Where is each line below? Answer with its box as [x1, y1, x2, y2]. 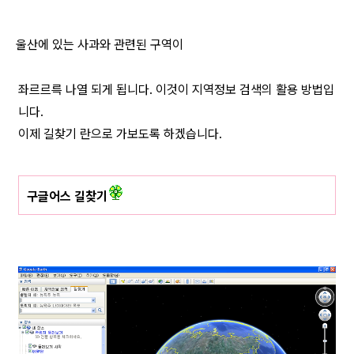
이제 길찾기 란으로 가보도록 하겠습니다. [18, 126, 222, 141]
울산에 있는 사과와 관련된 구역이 [16, 36, 186, 52]
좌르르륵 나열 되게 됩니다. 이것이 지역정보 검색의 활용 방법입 [18, 81, 334, 97]
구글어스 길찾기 [27, 188, 107, 204]
